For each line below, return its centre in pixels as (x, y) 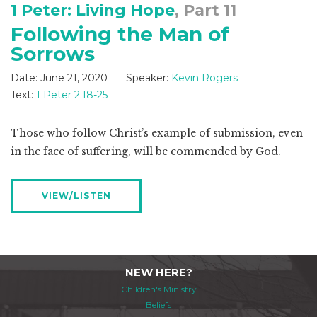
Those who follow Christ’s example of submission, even (157, 133)
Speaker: (147, 78)
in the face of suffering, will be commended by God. (146, 152)
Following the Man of (120, 34)
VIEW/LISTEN (76, 196)
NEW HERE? (158, 272)
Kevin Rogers (204, 78)
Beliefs (158, 305)
